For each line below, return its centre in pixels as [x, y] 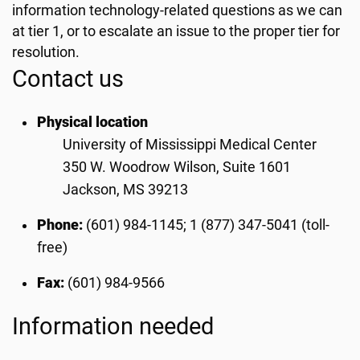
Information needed [113, 327]
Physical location [93, 123]
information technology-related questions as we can [177, 11]
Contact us [68, 79]
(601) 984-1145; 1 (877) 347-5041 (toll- [207, 225]
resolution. [46, 53]
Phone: [60, 225]
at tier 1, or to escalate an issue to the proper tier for [176, 32]
